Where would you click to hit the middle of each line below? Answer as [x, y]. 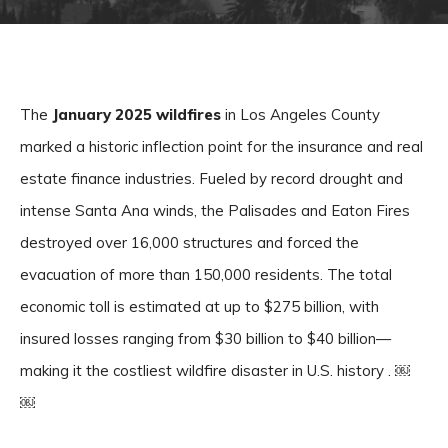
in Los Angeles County [300, 114]
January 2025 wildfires [136, 114]
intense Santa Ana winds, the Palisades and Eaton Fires [215, 210]
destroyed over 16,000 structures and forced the [189, 242]
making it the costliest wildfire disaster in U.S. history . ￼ [215, 370]
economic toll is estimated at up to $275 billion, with [199, 306]
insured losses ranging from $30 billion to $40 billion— [205, 338]
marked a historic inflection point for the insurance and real [221, 146]
